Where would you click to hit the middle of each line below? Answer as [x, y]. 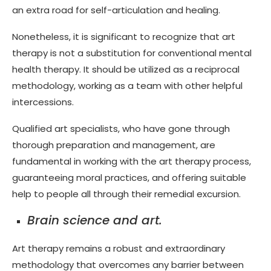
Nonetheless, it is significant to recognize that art [124, 36]
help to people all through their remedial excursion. [126, 194]
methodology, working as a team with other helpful [127, 85]
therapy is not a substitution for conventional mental [132, 53]
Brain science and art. [95, 220]
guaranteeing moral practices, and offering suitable [129, 177]
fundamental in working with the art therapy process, [132, 161]
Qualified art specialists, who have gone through [121, 128]
